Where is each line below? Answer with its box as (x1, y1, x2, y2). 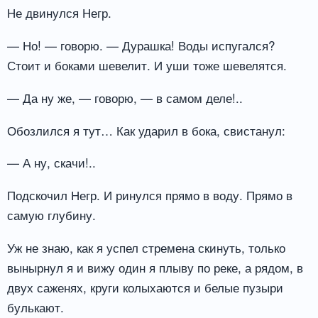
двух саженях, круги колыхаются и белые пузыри (7, 278, 283, 297)
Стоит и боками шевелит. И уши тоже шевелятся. (7, 55, 287, 74)
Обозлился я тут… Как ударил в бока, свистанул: (7, 121, 285, 139)
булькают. (7, 298, 64, 317)
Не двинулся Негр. (7, 4, 111, 22)
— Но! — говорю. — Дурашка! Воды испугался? (7, 35, 275, 54)
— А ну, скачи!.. (7, 153, 96, 172)
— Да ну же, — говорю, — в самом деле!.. (7, 88, 243, 106)
